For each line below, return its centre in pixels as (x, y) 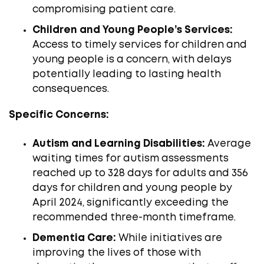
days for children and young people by (132, 188)
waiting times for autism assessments (131, 159)
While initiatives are (169, 238)
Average (228, 144)
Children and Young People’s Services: (133, 30)
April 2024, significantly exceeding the (131, 203)
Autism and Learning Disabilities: (119, 144)
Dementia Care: (74, 238)
